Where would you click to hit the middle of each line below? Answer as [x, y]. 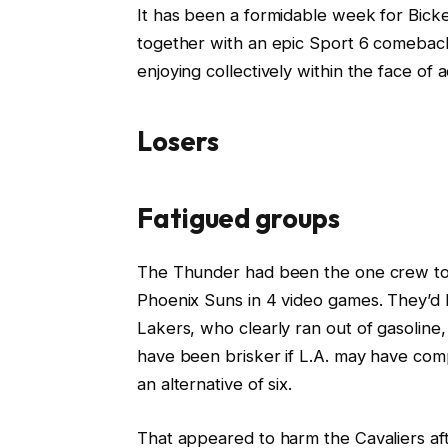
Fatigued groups [238, 217]
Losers [177, 141]
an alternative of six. [214, 383]
